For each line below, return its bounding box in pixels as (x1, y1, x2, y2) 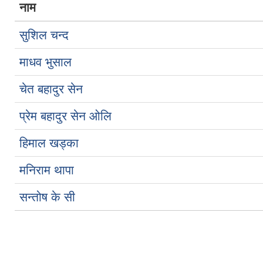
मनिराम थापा (19, 163, 74, 177)
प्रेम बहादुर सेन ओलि (19, 109, 112, 123)
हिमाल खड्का (19, 136, 79, 150)
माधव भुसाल (19, 55, 72, 69)
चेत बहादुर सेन (19, 82, 83, 96)
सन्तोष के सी (19, 190, 75, 204)
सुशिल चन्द (19, 28, 69, 42)
